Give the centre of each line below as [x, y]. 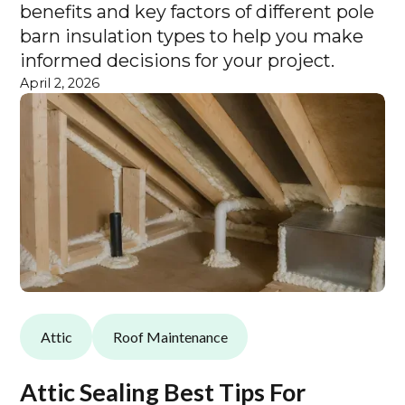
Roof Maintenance [170, 336]
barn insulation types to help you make [192, 37]
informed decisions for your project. [178, 61]
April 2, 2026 [60, 84]
